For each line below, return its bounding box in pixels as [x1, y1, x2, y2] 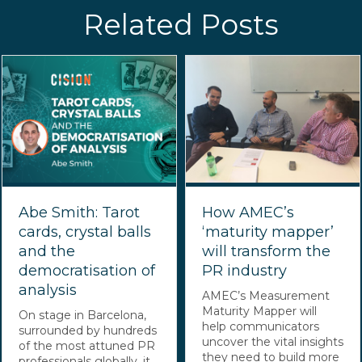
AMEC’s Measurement [201, 288, 330, 303]
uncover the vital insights [201, 334, 343, 349]
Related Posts [83, 6, 279, 42]
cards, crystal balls [19, 222, 152, 241]
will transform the [201, 242, 330, 260]
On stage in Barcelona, [19, 307, 147, 322]
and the [19, 242, 76, 260]
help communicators [201, 318, 319, 334]
